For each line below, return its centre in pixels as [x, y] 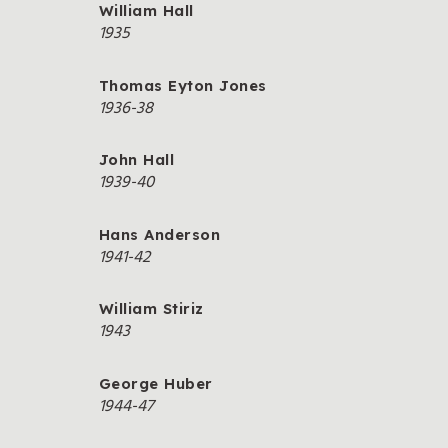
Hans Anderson [160, 234]
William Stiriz [151, 309]
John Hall [137, 160]
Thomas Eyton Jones [183, 85]
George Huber [156, 383]
